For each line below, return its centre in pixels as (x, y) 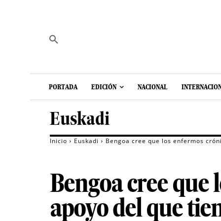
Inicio (58, 141)
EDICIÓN (104, 87)
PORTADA (63, 87)
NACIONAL (153, 87)
